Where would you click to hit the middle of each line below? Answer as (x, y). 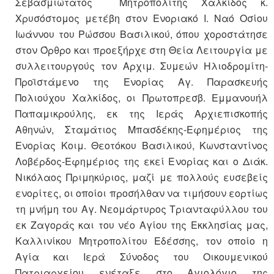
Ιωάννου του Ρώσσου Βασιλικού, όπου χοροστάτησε (142, 34)
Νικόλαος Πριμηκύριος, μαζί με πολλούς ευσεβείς (142, 177)
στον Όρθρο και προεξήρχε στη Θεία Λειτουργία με (142, 50)
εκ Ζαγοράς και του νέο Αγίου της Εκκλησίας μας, (142, 225)
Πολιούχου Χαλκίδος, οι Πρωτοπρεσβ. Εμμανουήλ (142, 98)
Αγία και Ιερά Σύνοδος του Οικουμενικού (142, 257)
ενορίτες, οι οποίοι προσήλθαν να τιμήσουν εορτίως (142, 193)
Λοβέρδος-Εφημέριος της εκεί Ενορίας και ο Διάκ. (142, 161)
